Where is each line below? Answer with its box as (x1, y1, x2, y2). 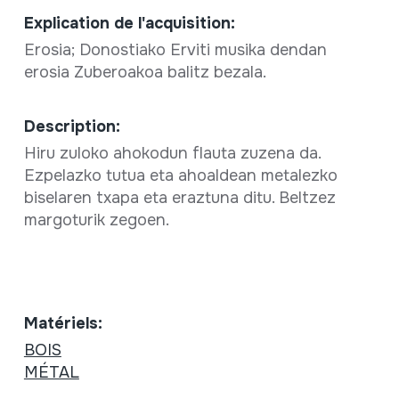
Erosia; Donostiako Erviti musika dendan (23, 39, 327, 60)
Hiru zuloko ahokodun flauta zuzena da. (23, 142, 321, 163)
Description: (23, 116, 120, 136)
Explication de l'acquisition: (23, 12, 235, 33)
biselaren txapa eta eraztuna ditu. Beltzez (23, 187, 336, 208)
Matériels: (23, 313, 102, 333)
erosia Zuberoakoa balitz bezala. (23, 61, 271, 82)
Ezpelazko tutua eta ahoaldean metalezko (23, 165, 338, 185)
